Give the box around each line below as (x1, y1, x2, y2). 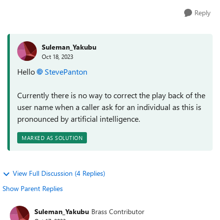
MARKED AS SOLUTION (22, 134, 82, 141)
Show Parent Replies (2, 184, 63, 193)
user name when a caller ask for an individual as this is (17, 102, 201, 112)
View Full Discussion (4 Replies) (13, 168, 105, 178)
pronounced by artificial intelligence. (17, 113, 140, 124)
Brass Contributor (91, 206, 144, 216)
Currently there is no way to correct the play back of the (17, 90, 205, 100)
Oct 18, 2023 (42, 52, 73, 60)
